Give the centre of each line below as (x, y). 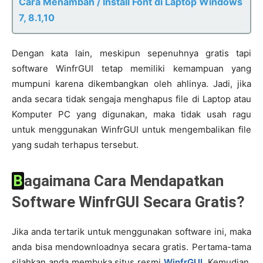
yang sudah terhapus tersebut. (75, 145)
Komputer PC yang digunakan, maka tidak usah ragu (131, 114)
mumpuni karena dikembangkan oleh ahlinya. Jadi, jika (131, 84)
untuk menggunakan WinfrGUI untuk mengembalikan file (131, 129)
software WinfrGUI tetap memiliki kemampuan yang (131, 68)
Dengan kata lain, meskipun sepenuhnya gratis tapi (131, 53)
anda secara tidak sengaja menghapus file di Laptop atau (131, 99)
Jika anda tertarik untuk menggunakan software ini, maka (131, 232)
